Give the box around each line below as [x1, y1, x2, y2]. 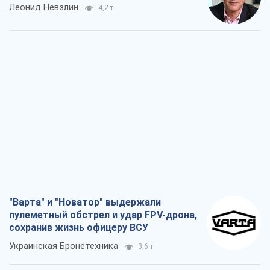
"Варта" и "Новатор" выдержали [9, 196, 161, 209]
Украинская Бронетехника [9, 240, 118, 252]
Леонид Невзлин [9, 2, 78, 13]
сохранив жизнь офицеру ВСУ [9, 222, 148, 234]
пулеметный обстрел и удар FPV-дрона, [9, 209, 197, 221]
